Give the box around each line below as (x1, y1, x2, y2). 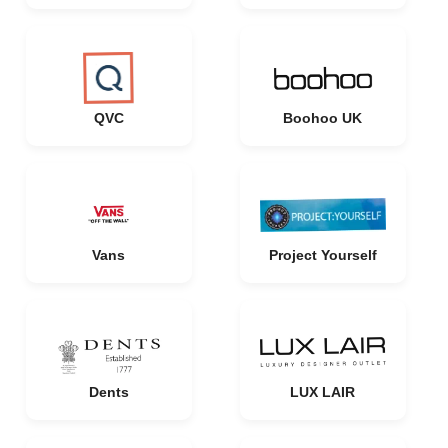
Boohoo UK (283, 110, 362, 126)
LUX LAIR (290, 384, 355, 400)
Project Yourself (268, 247, 377, 263)
